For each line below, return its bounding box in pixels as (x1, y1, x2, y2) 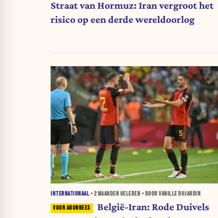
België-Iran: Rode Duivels (97, 201, 209, 213)
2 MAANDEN (93, 190, 119, 198)
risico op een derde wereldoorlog (51, 13, 195, 25)
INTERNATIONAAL (51, 190, 89, 198)
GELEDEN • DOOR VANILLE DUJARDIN (119, 190, 200, 198)
